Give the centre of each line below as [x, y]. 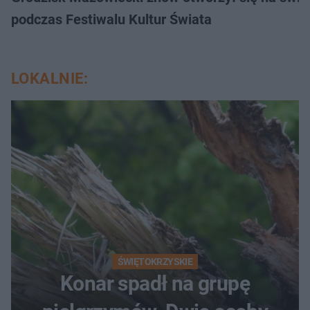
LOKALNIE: [49, 79]
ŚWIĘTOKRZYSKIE [155, 262]
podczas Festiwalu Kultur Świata [111, 20]
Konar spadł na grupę [155, 284]
